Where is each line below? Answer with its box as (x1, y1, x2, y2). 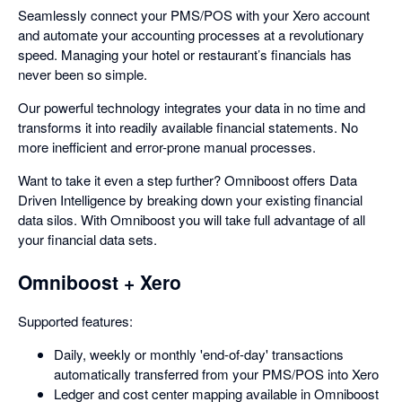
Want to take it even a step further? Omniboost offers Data (18, 170, 357, 189)
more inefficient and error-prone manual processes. (18, 137, 316, 156)
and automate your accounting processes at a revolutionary (18, 25, 364, 44)
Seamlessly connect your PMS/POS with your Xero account (18, 5, 370, 24)
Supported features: (18, 311, 133, 331)
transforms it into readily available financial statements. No (18, 118, 358, 136)
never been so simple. (18, 65, 147, 83)
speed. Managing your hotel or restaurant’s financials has (18, 45, 352, 64)
